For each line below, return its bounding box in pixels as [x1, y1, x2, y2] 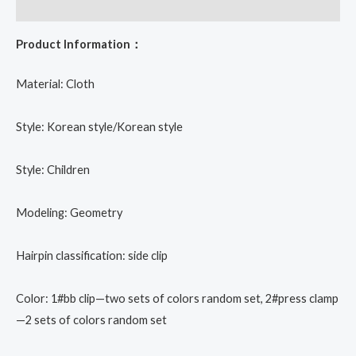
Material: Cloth [16, 76, 95, 91]
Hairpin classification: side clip [16, 248, 168, 262]
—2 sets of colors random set [16, 312, 167, 327]
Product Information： [16, 37, 142, 51]
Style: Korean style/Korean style [16, 119, 183, 133]
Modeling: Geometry [16, 205, 122, 219]
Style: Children [16, 162, 90, 176]
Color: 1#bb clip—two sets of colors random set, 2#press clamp [16, 291, 339, 305]
